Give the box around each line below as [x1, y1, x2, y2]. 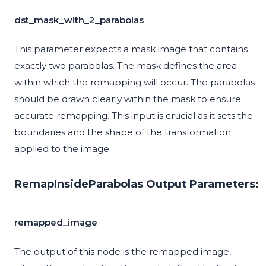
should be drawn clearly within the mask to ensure [14, 93, 241, 105]
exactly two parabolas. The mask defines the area [14, 60, 237, 72]
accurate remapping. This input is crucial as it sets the [14, 110, 253, 122]
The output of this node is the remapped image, [14, 246, 231, 258]
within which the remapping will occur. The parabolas [14, 77, 255, 88]
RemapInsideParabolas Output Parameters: [14, 178, 259, 191]
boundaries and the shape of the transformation [14, 126, 231, 138]
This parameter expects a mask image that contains [14, 43, 248, 55]
